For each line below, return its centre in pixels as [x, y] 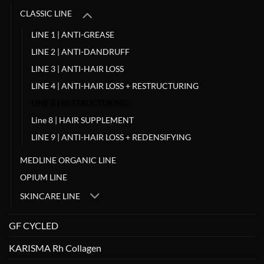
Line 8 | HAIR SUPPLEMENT [82, 120]
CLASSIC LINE [46, 14]
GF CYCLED [34, 226]
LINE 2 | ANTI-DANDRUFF [80, 51]
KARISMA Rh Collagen [55, 248]
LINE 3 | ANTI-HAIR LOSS [77, 68]
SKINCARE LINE [50, 196]
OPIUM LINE [44, 177]
